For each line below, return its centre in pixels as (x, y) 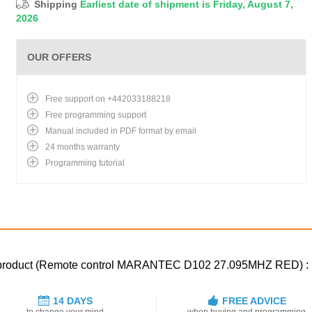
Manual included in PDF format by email (121, 131)
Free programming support (96, 115)
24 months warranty (83, 147)
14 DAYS (72, 301)
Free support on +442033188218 (108, 99)
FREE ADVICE (254, 301)
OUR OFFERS (59, 57)
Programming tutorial (85, 163)
